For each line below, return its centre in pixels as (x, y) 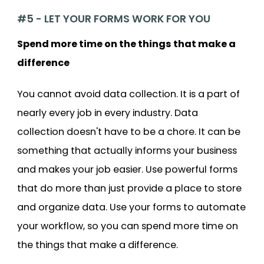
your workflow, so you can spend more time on (128, 226)
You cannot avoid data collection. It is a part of (128, 94)
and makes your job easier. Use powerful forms (127, 169)
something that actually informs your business (127, 150)
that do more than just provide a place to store (129, 188)
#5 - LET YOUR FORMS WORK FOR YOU (114, 19)
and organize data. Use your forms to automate (131, 207)
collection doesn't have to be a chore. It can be (129, 131)
